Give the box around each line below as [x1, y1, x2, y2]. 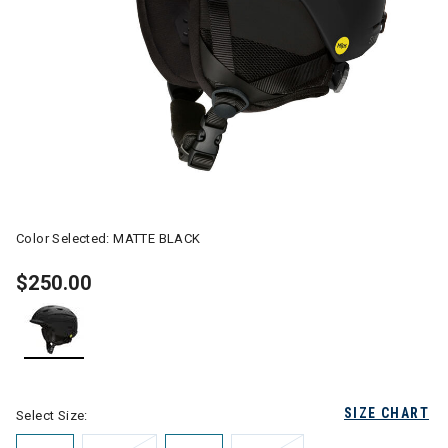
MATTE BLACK [113, 231, 201, 246]
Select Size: [16, 408, 88, 423]
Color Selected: [16, 231, 114, 246]
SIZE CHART [344, 405, 429, 421]
